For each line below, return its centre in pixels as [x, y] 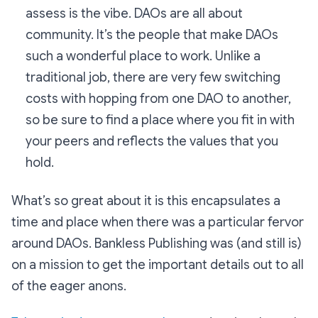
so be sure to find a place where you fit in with [160, 120]
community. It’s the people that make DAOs [152, 35]
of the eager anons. [69, 286]
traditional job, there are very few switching [153, 78]
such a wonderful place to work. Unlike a [143, 56]
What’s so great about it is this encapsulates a [146, 201]
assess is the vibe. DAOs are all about [134, 14]
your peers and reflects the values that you [152, 142]
